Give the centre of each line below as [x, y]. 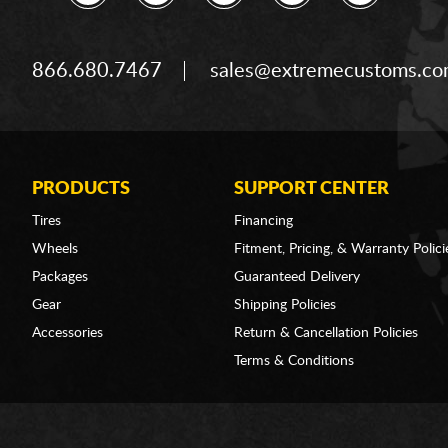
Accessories [67, 333]
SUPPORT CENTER [311, 189]
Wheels [55, 249]
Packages [60, 277]
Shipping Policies [284, 305]
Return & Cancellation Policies [325, 333]
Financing [263, 221]
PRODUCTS [81, 189]
